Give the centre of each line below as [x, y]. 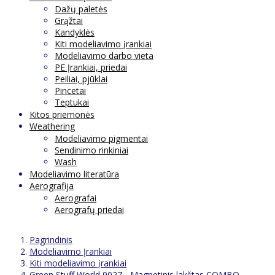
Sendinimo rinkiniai [91, 150]
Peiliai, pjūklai [81, 79]
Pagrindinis [51, 239]
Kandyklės [75, 32]
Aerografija [52, 185]
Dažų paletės [81, 9]
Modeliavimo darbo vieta [104, 55]
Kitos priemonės [62, 114]
